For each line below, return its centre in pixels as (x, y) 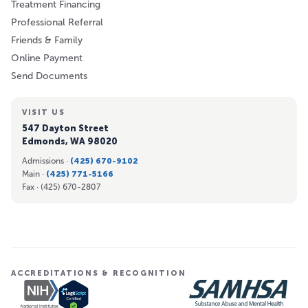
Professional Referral (57, 23)
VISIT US (44, 113)
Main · (34, 174)
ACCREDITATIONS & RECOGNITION (99, 274)
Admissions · (46, 161)
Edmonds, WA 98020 (70, 142)
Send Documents (49, 76)
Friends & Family (47, 41)
